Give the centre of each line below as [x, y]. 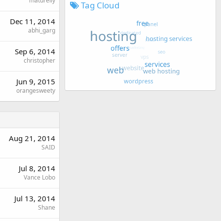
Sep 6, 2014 [35, 51]
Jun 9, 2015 [36, 81]
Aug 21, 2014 [32, 138]
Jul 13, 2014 [35, 198]
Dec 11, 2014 [33, 21]
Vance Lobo [39, 177]
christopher [39, 60]
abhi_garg [42, 30]
